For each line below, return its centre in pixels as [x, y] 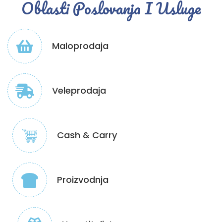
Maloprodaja [80, 46]
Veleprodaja [79, 91]
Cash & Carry [87, 135]
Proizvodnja [83, 180]
